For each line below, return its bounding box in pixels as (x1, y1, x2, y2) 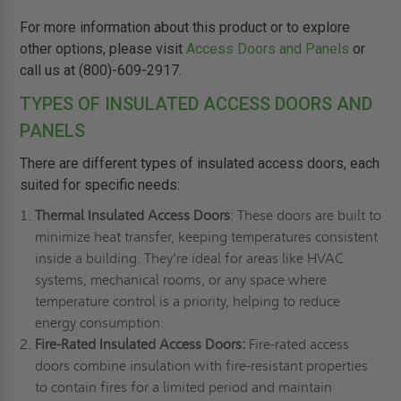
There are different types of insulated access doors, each (20, 155, 380, 173)
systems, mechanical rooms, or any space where (34, 271, 327, 289)
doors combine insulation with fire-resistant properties (34, 357, 368, 375)
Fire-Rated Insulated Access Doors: (34, 336, 249, 354)
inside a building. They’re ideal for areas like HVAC (34, 250, 345, 268)
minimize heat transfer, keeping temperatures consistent (34, 228, 378, 246)
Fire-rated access (248, 336, 349, 354)
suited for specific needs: (20, 176, 181, 194)
